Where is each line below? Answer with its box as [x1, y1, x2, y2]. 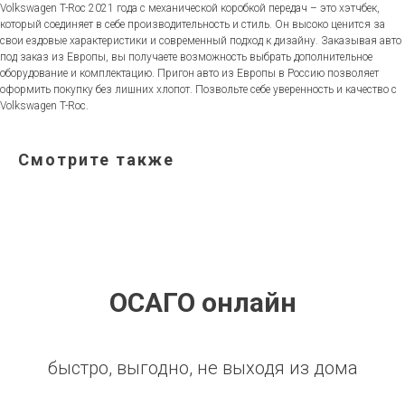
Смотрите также [18, 150, 174, 170]
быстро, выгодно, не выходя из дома [47, 357, 358, 380]
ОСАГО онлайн [108, 287, 297, 319]
